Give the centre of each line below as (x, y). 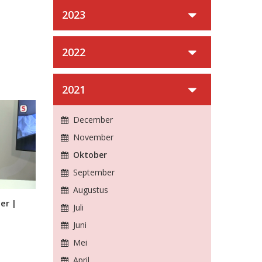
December (92, 120)
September (92, 172)
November (92, 137)
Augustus (89, 190)
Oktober (89, 155)
